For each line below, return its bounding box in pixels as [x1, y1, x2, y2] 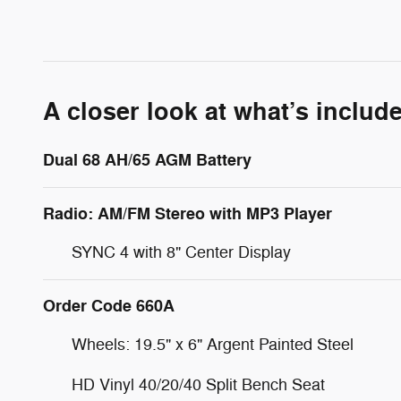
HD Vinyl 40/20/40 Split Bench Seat [72, 374, 325, 395]
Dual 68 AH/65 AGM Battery [43, 149, 252, 171]
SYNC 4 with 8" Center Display [72, 242, 291, 262]
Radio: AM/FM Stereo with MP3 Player [43, 202, 332, 225]
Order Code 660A [43, 294, 175, 317]
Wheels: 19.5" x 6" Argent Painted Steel [72, 334, 354, 354]
